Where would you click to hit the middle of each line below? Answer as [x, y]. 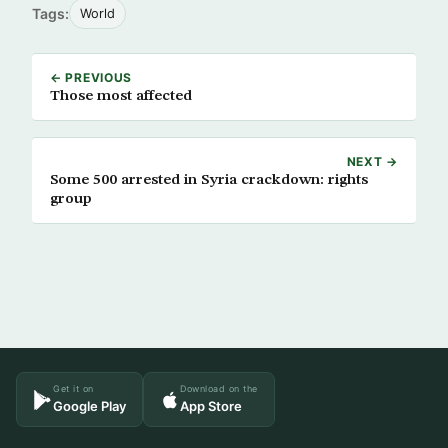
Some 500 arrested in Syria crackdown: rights [209, 180]
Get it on [73, 388]
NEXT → [372, 161]
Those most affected [121, 96]
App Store [211, 406]
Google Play [89, 406]
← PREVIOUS [91, 77]
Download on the [219, 388]
